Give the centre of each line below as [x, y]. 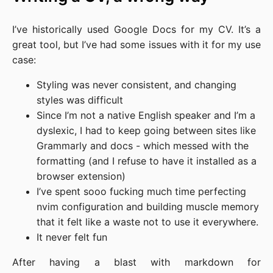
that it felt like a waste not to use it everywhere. [147, 222]
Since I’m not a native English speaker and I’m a [146, 115]
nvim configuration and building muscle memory [148, 207]
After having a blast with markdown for [136, 262]
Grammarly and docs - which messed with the [143, 146]
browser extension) [81, 176]
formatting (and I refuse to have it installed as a [147, 161]
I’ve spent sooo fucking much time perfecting [141, 191]
